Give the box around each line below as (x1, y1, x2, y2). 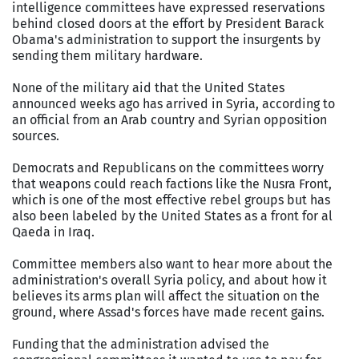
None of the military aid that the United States (12, 79, 284, 95)
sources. (12, 127, 59, 143)
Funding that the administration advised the (12, 336, 269, 352)
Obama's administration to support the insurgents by (12, 31, 321, 47)
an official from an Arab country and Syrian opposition (12, 111, 327, 127)
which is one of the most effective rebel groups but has (12, 192, 330, 208)
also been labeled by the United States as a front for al (12, 208, 333, 224)
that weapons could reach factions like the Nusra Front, (12, 175, 332, 192)
